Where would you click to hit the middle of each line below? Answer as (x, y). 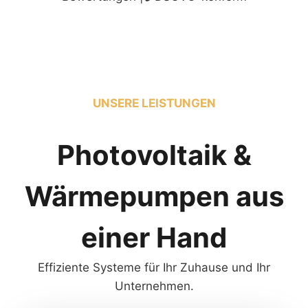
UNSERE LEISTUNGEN (154, 103)
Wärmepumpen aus (154, 196)
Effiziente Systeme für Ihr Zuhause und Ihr (154, 267)
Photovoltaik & (154, 155)
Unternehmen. (154, 286)
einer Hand (154, 237)
